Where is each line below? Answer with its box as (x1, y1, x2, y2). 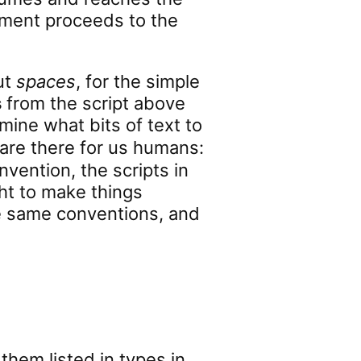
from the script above (2, 93, 186, 114)
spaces (16, 71, 77, 92)
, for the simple (76, 71, 201, 92)
